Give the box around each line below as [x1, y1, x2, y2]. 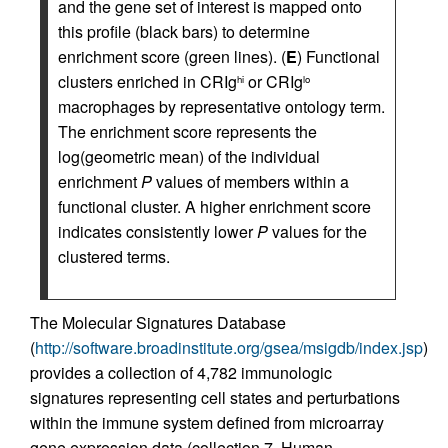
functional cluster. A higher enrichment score [58, 195, 371, 218]
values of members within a [152, 170, 349, 193]
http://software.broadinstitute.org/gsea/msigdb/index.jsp [35, 336, 423, 359]
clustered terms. [58, 245, 170, 268]
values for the [268, 220, 367, 243]
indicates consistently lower [58, 220, 257, 243]
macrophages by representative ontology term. [58, 95, 385, 118]
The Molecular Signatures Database [30, 311, 286, 334]
